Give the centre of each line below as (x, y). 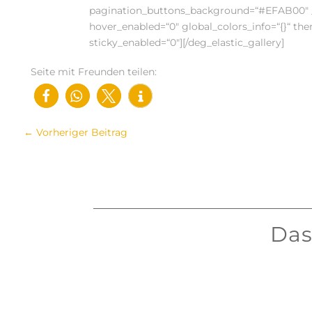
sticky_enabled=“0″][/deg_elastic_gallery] (187, 43)
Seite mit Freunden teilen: (93, 72)
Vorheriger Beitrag (81, 133)
